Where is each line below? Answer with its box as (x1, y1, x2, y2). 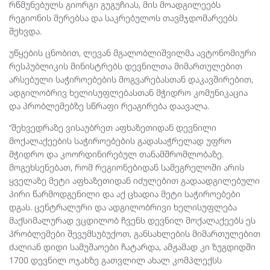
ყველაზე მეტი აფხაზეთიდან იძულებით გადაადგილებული (9, 175, 260, 187)
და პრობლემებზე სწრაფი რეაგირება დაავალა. (9, 100, 209, 112)
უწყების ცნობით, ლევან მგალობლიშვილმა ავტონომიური (9, 47, 256, 59)
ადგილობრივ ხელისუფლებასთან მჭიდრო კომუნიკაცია (9, 87, 248, 99)
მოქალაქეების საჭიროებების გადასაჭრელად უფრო (9, 135, 231, 147)
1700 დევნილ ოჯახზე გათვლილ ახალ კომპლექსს (9, 254, 222, 266)
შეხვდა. (9, 25, 42, 37)
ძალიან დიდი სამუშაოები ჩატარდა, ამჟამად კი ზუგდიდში (9, 241, 256, 253)
